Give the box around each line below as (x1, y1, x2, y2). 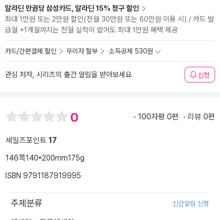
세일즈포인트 (5, 136, 49, 145)
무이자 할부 (66, 47, 98, 55)
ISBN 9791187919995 (5, 171, 81, 181)
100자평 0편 (138, 112, 179, 121)
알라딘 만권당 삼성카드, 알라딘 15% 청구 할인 (5, 4, 139, 13)
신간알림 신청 (172, 199, 209, 208)
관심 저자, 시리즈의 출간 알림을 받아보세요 (5, 70, 132, 79)
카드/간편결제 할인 (5, 47, 56, 55)
